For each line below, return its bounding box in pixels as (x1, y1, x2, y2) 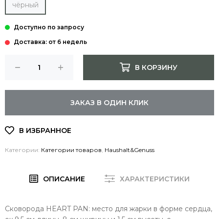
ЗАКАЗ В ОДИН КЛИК (70, 98, 149, 107)
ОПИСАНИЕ (43, 174, 86, 183)
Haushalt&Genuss (105, 146, 154, 153)
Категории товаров (41, 146, 102, 153)
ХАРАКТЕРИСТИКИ (120, 174, 190, 183)
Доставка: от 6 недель (12, 38, 88, 45)
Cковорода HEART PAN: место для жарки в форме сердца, (5, 204, 212, 213)
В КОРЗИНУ (134, 63, 177, 72)
